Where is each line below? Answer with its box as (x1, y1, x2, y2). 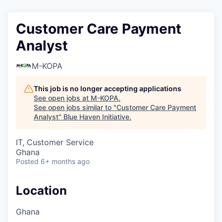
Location (16, 183, 67, 198)
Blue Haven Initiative (63, 112, 129, 121)
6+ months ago (41, 157, 90, 166)
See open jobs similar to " (34, 103, 116, 111)
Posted (16, 157, 39, 166)
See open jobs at (34, 94, 91, 102)
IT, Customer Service (16, 137, 94, 147)
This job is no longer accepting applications (34, 84, 181, 93)
